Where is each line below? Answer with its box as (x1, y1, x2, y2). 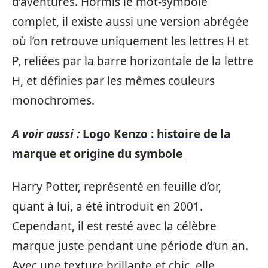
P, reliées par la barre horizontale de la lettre (12, 53, 254, 69)
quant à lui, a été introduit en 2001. (12, 199, 203, 214)
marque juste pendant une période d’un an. (12, 238, 248, 254)
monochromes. (12, 93, 95, 108)
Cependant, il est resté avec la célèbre (12, 218, 217, 234)
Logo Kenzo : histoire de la (83, 126, 230, 142)
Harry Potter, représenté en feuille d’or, (12, 179, 221, 194)
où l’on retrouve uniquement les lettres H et (12, 33, 249, 49)
